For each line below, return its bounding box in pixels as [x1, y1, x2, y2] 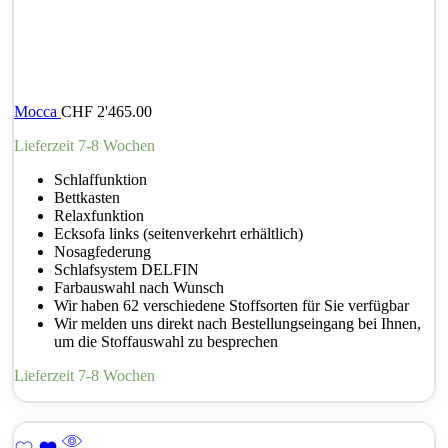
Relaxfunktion [54, 207, 144, 225]
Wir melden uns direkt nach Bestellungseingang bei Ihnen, [54, 315, 421, 333]
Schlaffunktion [54, 171, 147, 189]
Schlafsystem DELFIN [54, 261, 199, 279]
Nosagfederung [54, 243, 151, 261]
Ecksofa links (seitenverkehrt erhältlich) [54, 225, 303, 243]
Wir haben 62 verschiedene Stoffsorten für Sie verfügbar [54, 297, 409, 315]
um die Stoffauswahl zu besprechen [54, 333, 278, 351]
